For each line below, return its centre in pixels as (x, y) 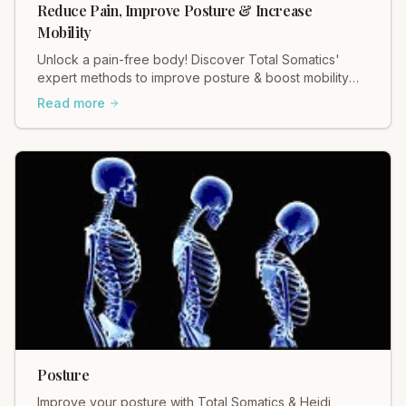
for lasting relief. (85, 96)
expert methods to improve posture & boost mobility (193, 78)
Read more (71, 103)
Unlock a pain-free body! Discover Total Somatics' (188, 60)
